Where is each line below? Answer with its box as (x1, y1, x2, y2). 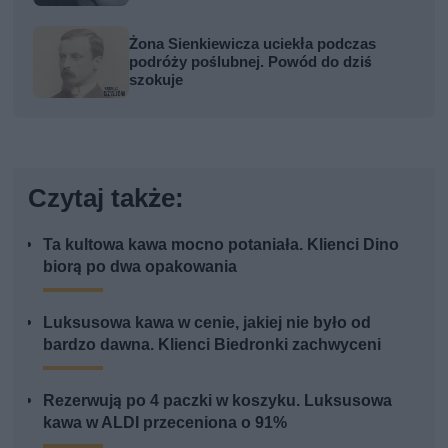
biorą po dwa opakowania (43, 257, 238, 277)
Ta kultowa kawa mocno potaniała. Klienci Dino (43, 235, 400, 255)
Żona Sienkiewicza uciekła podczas (129, 35, 377, 54)
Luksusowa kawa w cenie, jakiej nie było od (43, 313, 372, 333)
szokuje (129, 71, 184, 90)
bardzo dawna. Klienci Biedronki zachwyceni (43, 335, 382, 355)
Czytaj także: (28, 183, 185, 214)
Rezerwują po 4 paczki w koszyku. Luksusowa (43, 391, 393, 411)
